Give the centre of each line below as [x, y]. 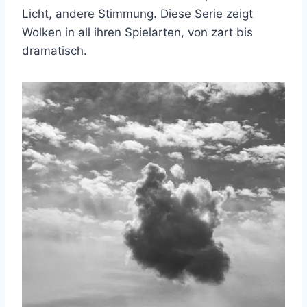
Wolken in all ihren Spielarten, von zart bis [137, 32]
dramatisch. [54, 50]
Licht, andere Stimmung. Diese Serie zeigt [137, 13]
